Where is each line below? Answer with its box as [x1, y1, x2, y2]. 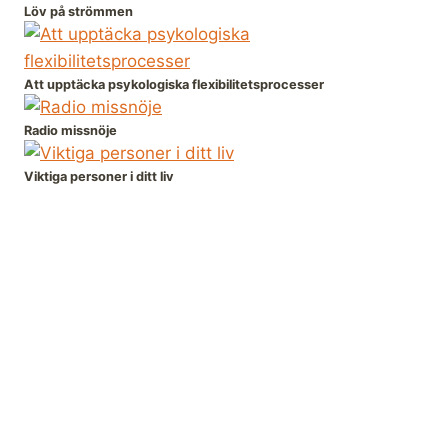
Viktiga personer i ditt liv [24, 169, 174, 185]
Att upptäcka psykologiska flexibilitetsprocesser [24, 77, 324, 93]
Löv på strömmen [24, 4, 133, 20]
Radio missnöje [24, 123, 117, 139]
